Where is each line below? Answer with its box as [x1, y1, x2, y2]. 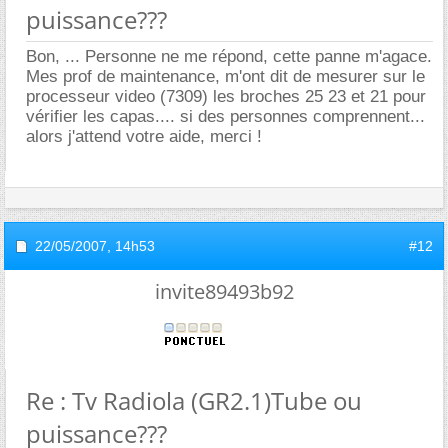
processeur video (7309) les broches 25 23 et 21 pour [26, 86, 426, 106]
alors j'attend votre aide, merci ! [26, 126, 262, 146]
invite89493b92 [154, 277, 294, 305]
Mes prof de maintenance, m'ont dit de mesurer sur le [26, 66, 425, 86]
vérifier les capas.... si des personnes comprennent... [26, 106, 425, 126]
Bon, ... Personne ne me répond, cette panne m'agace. [26, 46, 432, 66]
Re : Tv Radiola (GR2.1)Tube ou [26, 383, 362, 417]
